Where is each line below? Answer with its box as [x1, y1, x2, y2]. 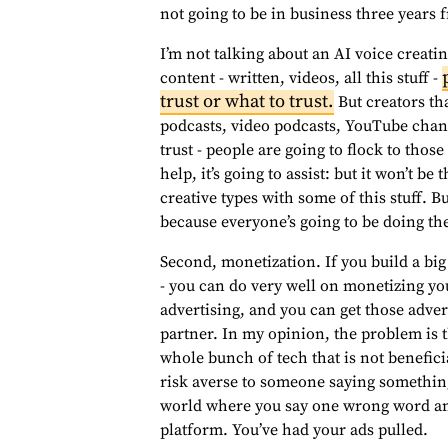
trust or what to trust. [160, 90, 334, 113]
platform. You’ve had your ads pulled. [160, 420, 428, 440]
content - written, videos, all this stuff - [160, 68, 442, 88]
